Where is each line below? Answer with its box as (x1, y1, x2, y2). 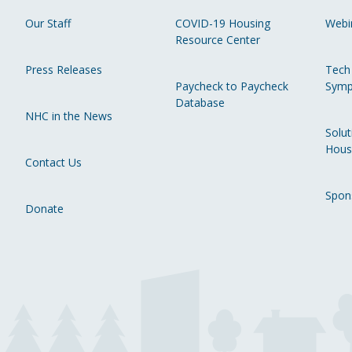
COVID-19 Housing (175, 16, 270, 31)
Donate (25, 201, 64, 217)
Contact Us (25, 155, 82, 170)
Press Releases (25, 62, 102, 78)
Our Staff (25, 16, 71, 31)
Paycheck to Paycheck (175, 79, 288, 94)
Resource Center (175, 32, 260, 48)
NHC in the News (25, 108, 112, 124)
